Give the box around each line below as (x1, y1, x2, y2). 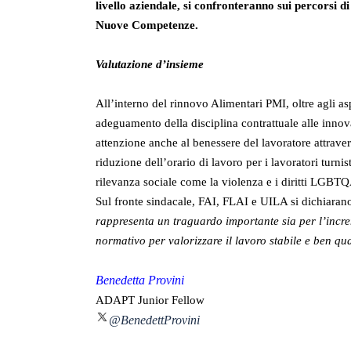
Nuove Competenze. (96, 19, 198, 32)
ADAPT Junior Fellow (96, 294, 204, 307)
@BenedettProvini (109, 313, 200, 327)
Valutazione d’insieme (96, 58, 204, 71)
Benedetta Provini (96, 273, 184, 288)
